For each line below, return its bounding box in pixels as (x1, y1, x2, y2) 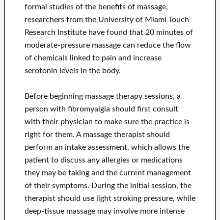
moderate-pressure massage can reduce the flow (24, 41, 191, 50)
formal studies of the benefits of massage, (24, 3, 168, 11)
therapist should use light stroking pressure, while (24, 194, 195, 203)
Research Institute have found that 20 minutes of (24, 28, 193, 37)
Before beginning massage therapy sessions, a (24, 92, 181, 101)
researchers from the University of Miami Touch (24, 16, 189, 24)
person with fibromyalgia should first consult (24, 105, 178, 113)
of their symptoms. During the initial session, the (24, 182, 192, 190)
